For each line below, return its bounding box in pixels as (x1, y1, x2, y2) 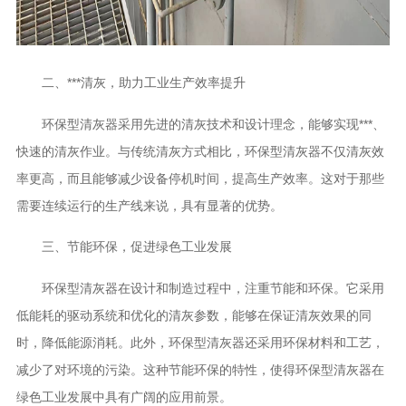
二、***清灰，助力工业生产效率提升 (15, 75, 246, 91)
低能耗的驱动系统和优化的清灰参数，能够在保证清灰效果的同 (15, 308, 372, 324)
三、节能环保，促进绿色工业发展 (15, 239, 232, 255)
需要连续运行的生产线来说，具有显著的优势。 (15, 198, 283, 213)
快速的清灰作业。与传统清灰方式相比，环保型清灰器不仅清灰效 (15, 143, 384, 159)
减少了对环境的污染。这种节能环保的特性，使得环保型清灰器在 (15, 362, 384, 378)
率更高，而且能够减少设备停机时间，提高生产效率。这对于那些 (15, 170, 384, 186)
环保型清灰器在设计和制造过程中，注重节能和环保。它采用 (15, 281, 384, 296)
